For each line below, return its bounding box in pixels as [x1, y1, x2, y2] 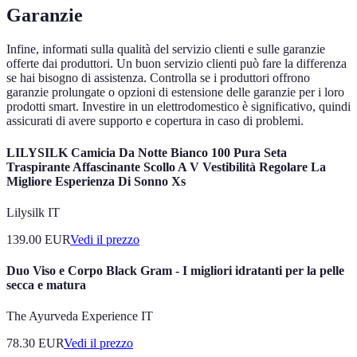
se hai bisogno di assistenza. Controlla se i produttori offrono [6, 71, 310, 85]
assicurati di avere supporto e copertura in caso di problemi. [6, 114, 304, 128]
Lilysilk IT [6, 205, 60, 219]
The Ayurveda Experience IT [6, 309, 153, 324]
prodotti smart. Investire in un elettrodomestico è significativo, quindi [6, 100, 351, 114]
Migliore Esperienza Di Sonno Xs [6, 174, 186, 188]
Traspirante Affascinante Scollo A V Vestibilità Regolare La [6, 159, 326, 174]
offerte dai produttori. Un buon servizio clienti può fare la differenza [6, 57, 347, 71]
